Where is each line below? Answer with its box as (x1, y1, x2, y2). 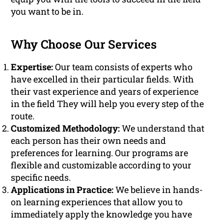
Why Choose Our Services (11, 36, 157, 53)
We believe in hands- (113, 184, 203, 196)
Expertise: (11, 61, 54, 73)
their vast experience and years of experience (11, 85, 199, 98)
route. (11, 110, 35, 122)
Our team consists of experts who (53, 61, 193, 73)
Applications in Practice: (11, 184, 114, 196)
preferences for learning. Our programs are (11, 147, 189, 159)
